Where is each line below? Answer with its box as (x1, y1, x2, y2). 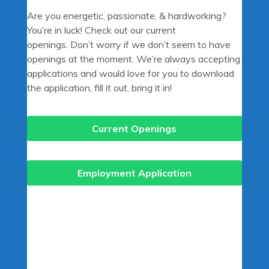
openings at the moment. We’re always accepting (26, 52, 240, 65)
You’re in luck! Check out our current (26, 23, 176, 36)
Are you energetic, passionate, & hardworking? (26, 9, 226, 22)
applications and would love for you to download (26, 67, 234, 79)
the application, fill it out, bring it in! (26, 81, 172, 94)
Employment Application (77, 166, 192, 179)
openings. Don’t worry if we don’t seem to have (26, 38, 231, 50)
